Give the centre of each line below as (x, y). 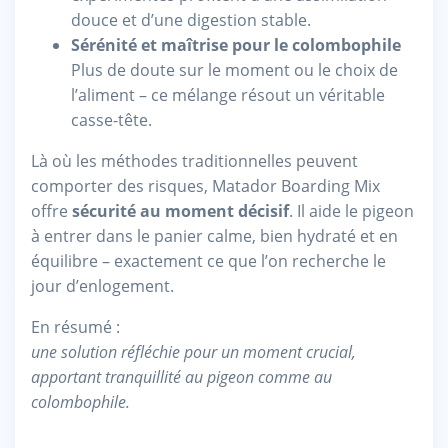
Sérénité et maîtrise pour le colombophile (236, 44)
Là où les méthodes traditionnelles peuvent (194, 160)
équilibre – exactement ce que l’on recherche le (208, 260)
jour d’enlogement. (102, 285)
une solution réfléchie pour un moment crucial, (193, 351)
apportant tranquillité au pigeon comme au (181, 376)
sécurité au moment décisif (180, 210)
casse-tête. (111, 119)
